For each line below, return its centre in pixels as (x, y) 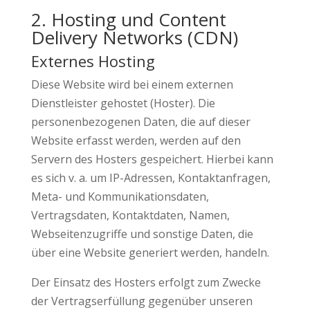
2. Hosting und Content (128, 19)
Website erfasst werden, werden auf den (136, 140)
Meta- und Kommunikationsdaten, (120, 197)
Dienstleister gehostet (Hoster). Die (123, 103)
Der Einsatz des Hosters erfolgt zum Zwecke (146, 282)
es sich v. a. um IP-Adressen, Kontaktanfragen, (151, 178)
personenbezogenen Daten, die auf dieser (140, 122)
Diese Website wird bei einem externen (132, 84)
